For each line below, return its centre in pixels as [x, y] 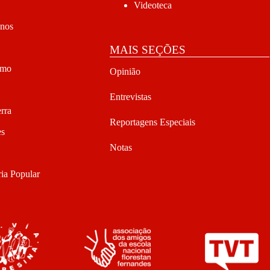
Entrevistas [130, 97]
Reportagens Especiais [152, 122]
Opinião [125, 72]
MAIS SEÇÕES [147, 49]
